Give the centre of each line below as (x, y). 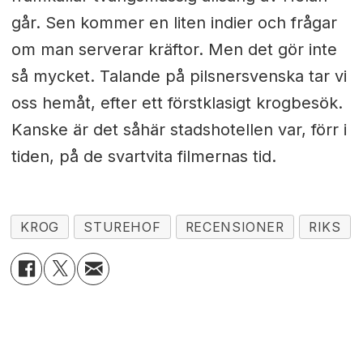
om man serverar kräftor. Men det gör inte (174, 49)
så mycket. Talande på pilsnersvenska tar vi (179, 76)
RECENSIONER (235, 227)
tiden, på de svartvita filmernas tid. (143, 156)
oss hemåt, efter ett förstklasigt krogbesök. (177, 102)
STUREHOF (122, 227)
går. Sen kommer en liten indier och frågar (174, 22)
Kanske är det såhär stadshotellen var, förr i (179, 129)
